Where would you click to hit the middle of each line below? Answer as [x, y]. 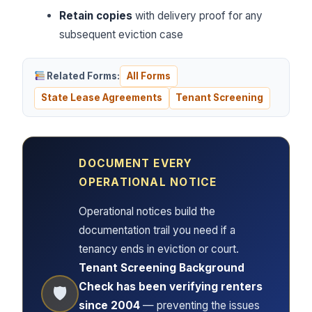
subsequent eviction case [121, 34]
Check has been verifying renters [171, 287]
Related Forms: [83, 76]
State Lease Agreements [101, 98]
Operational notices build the [147, 212]
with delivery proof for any [197, 15]
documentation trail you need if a [157, 231]
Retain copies [95, 15]
